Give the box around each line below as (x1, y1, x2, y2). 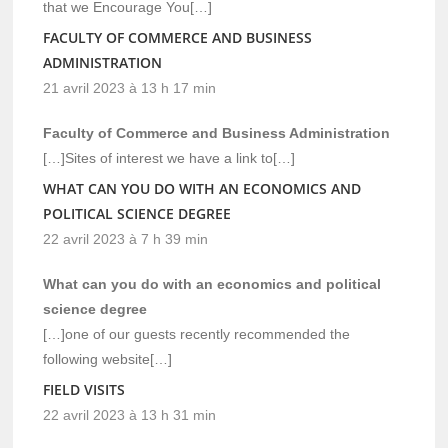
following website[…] (43, 350, 173, 367)
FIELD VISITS (43, 379, 126, 399)
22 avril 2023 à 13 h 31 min (43, 406, 217, 423)
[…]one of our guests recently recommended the (43, 325, 351, 342)
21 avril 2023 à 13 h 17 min (43, 79, 217, 96)
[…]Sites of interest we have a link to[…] (43, 149, 296, 166)
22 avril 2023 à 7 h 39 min (43, 230, 209, 247)
